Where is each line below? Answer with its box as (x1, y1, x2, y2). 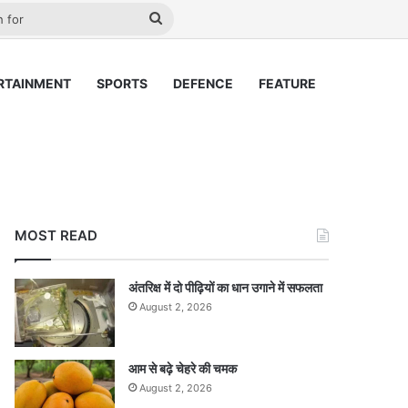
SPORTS (97, 76, 148, 91)
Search (162, 10, 209, 27)
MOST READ (15, 227, 98, 244)
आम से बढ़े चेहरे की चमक (128, 361, 238, 376)
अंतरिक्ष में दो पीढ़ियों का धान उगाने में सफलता (128, 280, 323, 295)
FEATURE (259, 76, 316, 91)
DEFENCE (173, 76, 233, 91)
